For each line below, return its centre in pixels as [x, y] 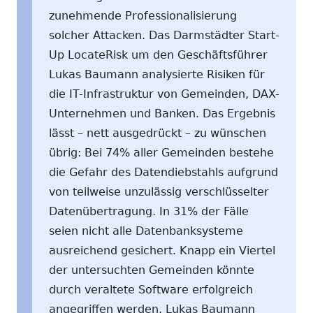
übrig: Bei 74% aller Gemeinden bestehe [161, 152]
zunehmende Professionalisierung [143, 15]
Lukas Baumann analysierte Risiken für [157, 74]
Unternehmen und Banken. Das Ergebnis [162, 113]
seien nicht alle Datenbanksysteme [146, 231]
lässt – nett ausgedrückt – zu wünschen [158, 133]
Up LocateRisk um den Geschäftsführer [158, 54]
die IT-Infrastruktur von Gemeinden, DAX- [164, 94]
